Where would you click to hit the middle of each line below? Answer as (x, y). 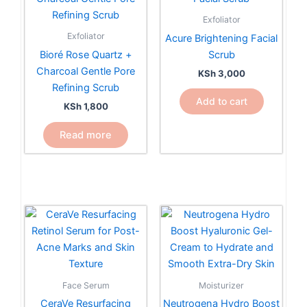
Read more (86, 135)
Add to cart (221, 101)
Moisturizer (221, 286)
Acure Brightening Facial (221, 38)
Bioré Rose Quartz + (86, 54)
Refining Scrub (86, 87)
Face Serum (86, 286)
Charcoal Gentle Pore (86, 71)
